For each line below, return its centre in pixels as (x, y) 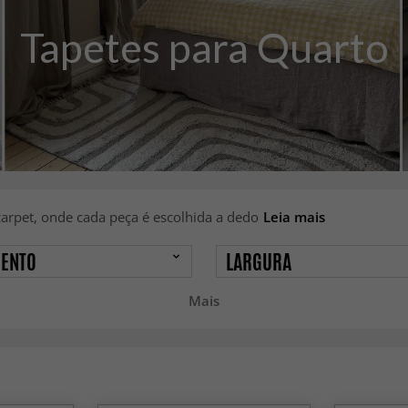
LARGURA (259, 262)
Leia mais (294, 216)
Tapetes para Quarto (204, 47)
